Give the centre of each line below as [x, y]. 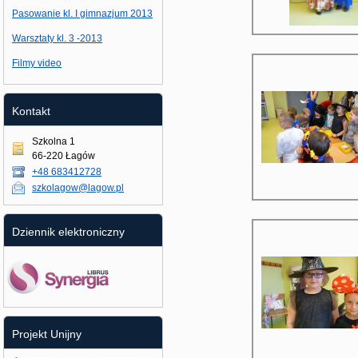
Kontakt [31, 111]
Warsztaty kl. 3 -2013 [57, 38]
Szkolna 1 [54, 141]
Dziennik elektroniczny [68, 232]
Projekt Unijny [47, 334]
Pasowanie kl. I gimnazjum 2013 [82, 14]
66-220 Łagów [64, 156]
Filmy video [37, 63]
